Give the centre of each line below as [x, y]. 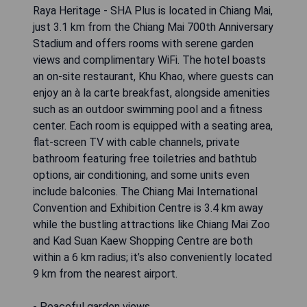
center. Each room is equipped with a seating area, [153, 125]
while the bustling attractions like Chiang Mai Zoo [151, 224]
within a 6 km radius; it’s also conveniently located [152, 257]
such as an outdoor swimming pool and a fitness [148, 109]
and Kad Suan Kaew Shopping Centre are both [143, 241]
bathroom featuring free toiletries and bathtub [145, 158]
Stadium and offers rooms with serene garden [143, 43]
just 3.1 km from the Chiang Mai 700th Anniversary [153, 27]
